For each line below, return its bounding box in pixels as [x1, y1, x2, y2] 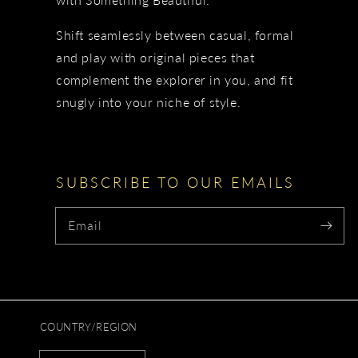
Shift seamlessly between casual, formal [56, 27, 294, 43]
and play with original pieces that [56, 50, 255, 66]
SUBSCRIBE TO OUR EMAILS [56, 173, 295, 192]
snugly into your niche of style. [56, 94, 241, 110]
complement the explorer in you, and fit [56, 72, 293, 88]
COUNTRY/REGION [40, 320, 137, 334]
